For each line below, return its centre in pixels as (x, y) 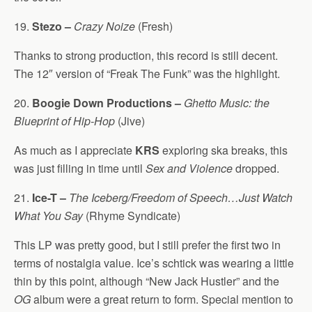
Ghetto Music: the (227, 103)
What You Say (48, 216)
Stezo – (52, 26)
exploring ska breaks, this (224, 150)
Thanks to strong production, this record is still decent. (146, 55)
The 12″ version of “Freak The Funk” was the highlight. (147, 73)
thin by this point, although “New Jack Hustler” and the (147, 281)
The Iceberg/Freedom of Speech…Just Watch (181, 197)
